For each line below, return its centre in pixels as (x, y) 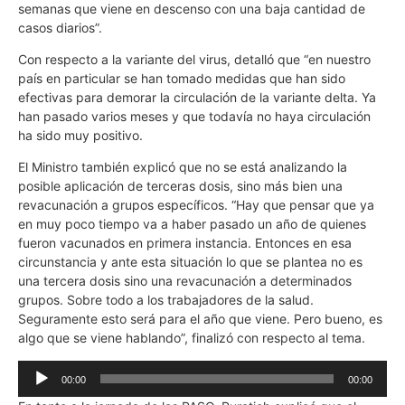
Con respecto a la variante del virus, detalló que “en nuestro (194, 59)
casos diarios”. (62, 27)
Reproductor (54, 369)
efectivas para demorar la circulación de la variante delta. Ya (197, 97)
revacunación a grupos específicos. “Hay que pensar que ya (196, 205)
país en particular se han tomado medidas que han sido (182, 78)
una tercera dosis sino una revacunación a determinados (185, 281)
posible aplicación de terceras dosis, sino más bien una (180, 186)
